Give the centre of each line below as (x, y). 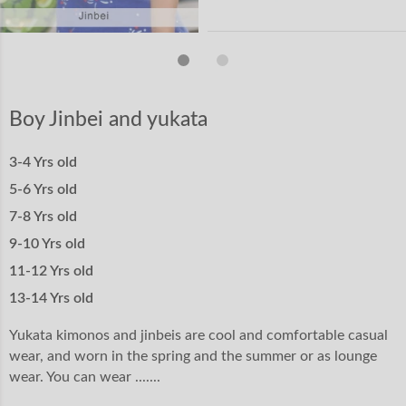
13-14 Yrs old (51, 298)
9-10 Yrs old (47, 243)
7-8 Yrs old (43, 216)
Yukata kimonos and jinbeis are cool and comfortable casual (198, 335)
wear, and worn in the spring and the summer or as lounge (193, 356)
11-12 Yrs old (51, 271)
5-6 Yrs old (43, 189)
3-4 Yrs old (43, 162)
